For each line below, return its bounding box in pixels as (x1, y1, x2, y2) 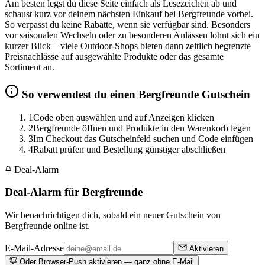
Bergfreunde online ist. (5, 221, 90, 231)
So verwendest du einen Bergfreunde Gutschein (19, 88, 250, 101)
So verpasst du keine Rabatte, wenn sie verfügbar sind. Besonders (5, 20, 250, 30)
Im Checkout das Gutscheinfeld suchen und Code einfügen (33, 133, 253, 144)
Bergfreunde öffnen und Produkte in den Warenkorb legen (33, 122, 251, 133)
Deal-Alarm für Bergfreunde (5, 186, 143, 199)
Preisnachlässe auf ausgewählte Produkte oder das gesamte (5, 51, 224, 62)
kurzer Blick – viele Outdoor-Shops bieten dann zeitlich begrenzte (5, 41, 251, 51)
